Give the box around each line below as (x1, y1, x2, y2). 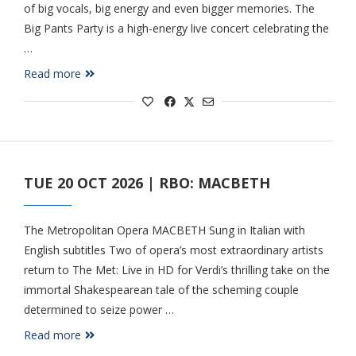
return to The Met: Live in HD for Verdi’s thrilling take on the (23, 262, 330, 277)
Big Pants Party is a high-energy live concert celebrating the (23, 21, 329, 36)
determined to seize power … (23, 302, 174, 317)
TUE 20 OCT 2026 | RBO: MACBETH (23, 173, 270, 192)
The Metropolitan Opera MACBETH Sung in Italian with (23, 222, 305, 238)
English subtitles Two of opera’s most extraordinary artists (23, 242, 323, 257)
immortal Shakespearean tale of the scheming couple (23, 282, 299, 297)
